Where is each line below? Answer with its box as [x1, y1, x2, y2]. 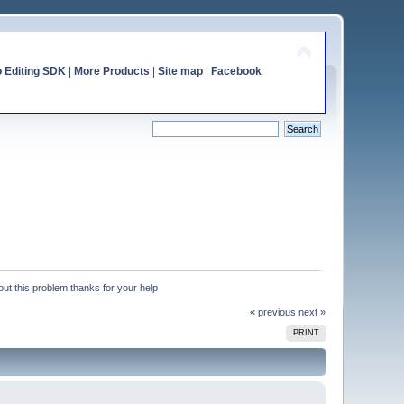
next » [298, 306, 326, 317]
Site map [157, 65, 203, 78]
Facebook [210, 65, 262, 78]
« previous [249, 306, 296, 317]
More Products [73, 65, 150, 78]
